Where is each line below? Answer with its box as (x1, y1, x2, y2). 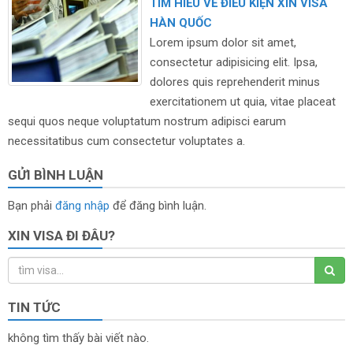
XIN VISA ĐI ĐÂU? (8, 228, 115, 243)
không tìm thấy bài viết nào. (8, 331, 149, 345)
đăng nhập (55, 199, 110, 213)
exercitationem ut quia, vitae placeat (150, 95, 336, 109)
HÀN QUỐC (150, 16, 212, 30)
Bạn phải (8, 199, 55, 213)
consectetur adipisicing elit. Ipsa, (150, 55, 318, 69)
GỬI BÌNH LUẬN (8, 167, 103, 183)
